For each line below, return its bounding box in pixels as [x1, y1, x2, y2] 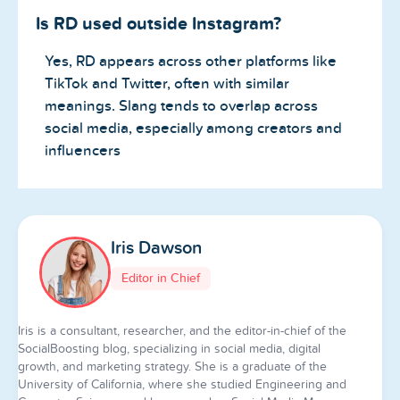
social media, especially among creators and [45, 119, 342, 137]
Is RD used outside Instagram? [36, 12, 281, 33]
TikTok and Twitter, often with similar [45, 74, 289, 92]
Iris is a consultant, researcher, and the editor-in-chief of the [18, 323, 346, 337]
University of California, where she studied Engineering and [18, 377, 346, 391]
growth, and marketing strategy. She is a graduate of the [18, 359, 327, 373]
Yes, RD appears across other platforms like [45, 52, 337, 70]
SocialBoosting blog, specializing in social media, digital [18, 341, 321, 355]
